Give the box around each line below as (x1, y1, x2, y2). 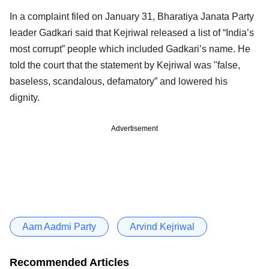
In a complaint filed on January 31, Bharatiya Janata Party (10, 11, 254, 22)
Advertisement (111, 124, 158, 133)
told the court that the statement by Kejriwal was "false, (10, 59, 240, 70)
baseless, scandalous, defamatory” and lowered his (10, 76, 228, 86)
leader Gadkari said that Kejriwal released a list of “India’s (10, 27, 254, 38)
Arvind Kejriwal (130, 221, 195, 232)
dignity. (10, 92, 40, 103)
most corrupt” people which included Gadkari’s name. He (10, 43, 250, 54)
